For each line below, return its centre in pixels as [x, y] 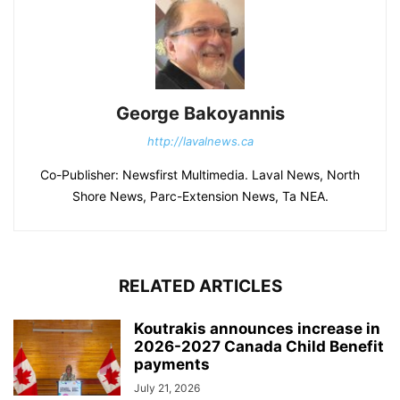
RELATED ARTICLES [200, 286]
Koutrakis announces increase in [257, 328]
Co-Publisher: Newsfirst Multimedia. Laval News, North [200, 174]
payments [172, 364]
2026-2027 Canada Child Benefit [259, 346]
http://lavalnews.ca [200, 141]
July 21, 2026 [167, 387]
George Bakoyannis [200, 113]
